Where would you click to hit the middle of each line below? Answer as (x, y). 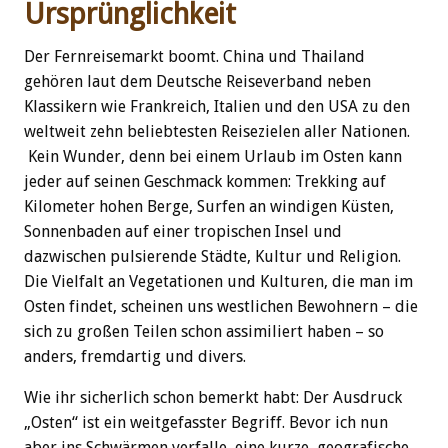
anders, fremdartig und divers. (135, 357)
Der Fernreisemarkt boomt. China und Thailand (194, 57)
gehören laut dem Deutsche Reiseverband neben (197, 82)
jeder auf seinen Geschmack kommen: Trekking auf (205, 182)
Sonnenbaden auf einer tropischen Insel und (183, 232)
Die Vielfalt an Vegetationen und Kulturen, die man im (218, 282)
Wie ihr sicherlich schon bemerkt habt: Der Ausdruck (213, 398)
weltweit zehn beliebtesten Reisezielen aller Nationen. (217, 132)
